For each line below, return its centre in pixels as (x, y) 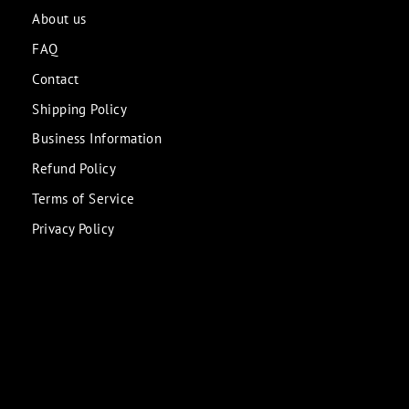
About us (59, 19)
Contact (56, 78)
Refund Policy (74, 168)
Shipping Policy (80, 108)
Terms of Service (84, 198)
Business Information (97, 138)
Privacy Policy (73, 228)
